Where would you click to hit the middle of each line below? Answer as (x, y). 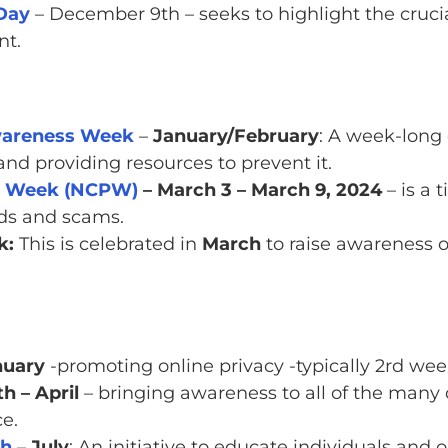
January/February (235, 136)
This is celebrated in (107, 244)
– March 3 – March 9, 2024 (259, 190)
